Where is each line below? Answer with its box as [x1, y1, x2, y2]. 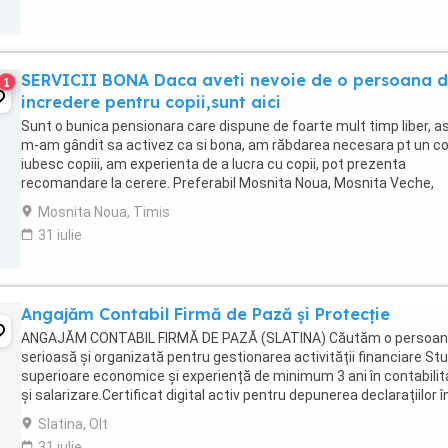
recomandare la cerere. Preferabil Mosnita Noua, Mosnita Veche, [21, 175, 434, 191]
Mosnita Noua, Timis [38, 204, 170, 220]
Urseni [21, 194, 62, 210]
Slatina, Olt [38, 416, 108, 432]
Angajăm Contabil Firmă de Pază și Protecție [21, 304, 390, 324]
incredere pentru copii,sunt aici [21, 92, 281, 112]
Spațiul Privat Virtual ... [21, 406, 164, 422]
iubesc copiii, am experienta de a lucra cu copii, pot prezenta [21, 156, 406, 172]
